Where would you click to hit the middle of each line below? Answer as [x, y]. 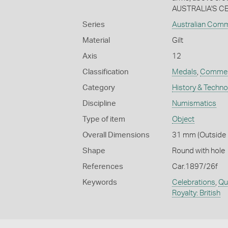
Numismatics [194, 103]
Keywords [100, 182]
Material [96, 40]
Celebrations [193, 182]
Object [183, 119]
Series [94, 24]
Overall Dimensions [116, 135]
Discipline [99, 103]
